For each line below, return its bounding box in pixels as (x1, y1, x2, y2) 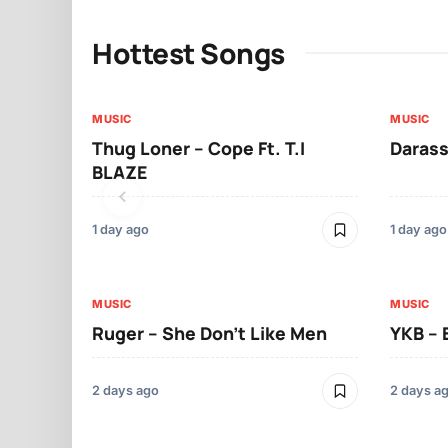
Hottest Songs (92, 34, 285, 73)
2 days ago (92, 383, 159, 399)
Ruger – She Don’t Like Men (92, 321, 327, 346)
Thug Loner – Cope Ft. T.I (92, 136, 305, 161)
